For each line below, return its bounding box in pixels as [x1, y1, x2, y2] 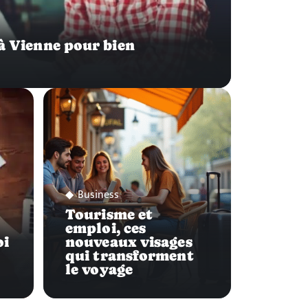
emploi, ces [65, 219, 146, 236]
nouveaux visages [65, 233, 192, 250]
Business [78, 185, 119, 204]
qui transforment [65, 247, 194, 264]
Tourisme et [65, 206, 153, 223]
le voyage [65, 261, 133, 278]
